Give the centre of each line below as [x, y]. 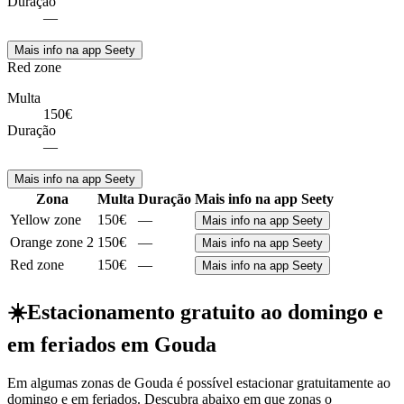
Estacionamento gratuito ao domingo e [205, 312]
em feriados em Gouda [112, 345]
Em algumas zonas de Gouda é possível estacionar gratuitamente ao [199, 383]
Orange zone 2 [52, 243]
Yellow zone [46, 220]
